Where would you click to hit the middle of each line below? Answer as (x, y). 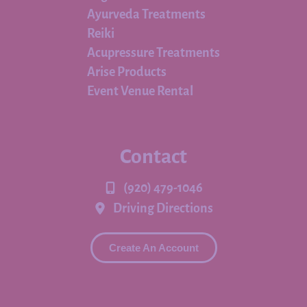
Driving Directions (163, 209)
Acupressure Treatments (153, 53)
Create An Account (153, 248)
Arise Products (127, 72)
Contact (153, 157)
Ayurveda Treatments (146, 15)
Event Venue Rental (140, 91)
